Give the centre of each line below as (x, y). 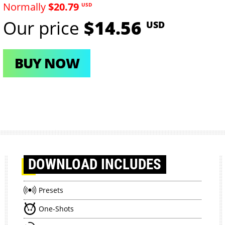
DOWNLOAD (65, 164)
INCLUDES (131, 164)
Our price (44, 28)
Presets (51, 190)
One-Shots (57, 208)
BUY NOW (47, 63)
